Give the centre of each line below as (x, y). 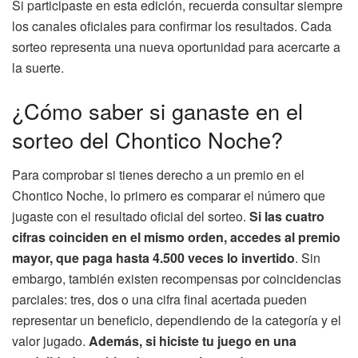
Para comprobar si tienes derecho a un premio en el (158, 175)
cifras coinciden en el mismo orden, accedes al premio (176, 237)
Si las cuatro (287, 217)
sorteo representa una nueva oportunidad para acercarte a (176, 47)
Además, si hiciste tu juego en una (191, 341)
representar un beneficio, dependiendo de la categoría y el (177, 320)
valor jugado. (49, 341)
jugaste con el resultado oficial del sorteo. (131, 217)
